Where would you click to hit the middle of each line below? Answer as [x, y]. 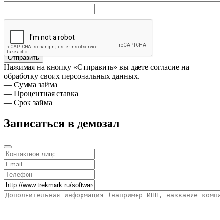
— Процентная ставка [41, 94]
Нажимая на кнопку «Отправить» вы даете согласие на [96, 67]
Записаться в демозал [62, 124]
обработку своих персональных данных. [72, 76]
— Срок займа [28, 103]
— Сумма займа [31, 85]
